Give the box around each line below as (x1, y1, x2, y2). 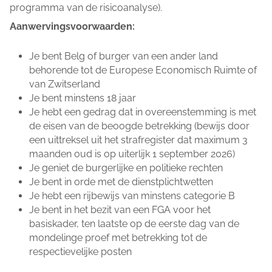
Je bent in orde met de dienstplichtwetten (29, 175, 213, 188)
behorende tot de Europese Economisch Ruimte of (29, 64, 257, 76)
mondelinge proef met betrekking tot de (29, 231, 207, 243)
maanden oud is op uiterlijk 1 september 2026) (29, 148, 235, 160)
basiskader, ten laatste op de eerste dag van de (29, 217, 239, 229)
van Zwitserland (29, 78, 100, 90)
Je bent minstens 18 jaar (29, 92, 136, 104)
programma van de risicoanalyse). (10, 2, 162, 14)
